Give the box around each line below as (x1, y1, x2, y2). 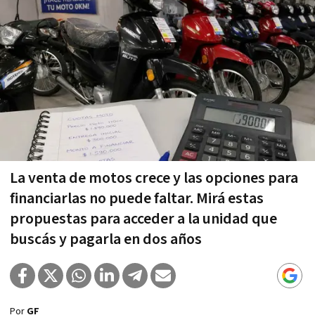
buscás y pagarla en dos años (10, 229, 202, 250)
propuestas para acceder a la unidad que (10, 208, 277, 229)
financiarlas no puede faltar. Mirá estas (10, 188, 264, 209)
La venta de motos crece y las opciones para (10, 167, 298, 188)
